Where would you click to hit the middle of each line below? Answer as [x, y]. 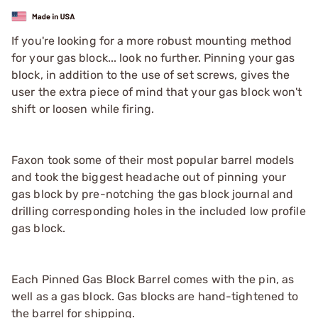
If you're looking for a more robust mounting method [152, 40]
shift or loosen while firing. [83, 109]
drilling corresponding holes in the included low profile [159, 211]
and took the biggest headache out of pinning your [149, 177]
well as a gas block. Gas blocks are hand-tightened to [155, 296]
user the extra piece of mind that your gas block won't [157, 92]
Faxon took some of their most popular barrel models [153, 160]
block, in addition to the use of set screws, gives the [151, 75]
